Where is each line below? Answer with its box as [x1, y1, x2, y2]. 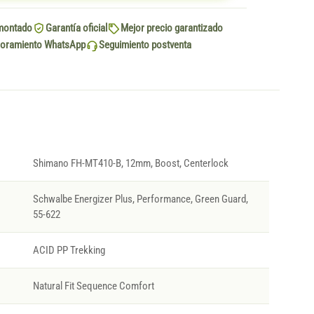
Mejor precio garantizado [121, 22, 223, 35]
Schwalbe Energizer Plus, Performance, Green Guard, [33, 193, 248, 206]
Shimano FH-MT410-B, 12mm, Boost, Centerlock [33, 157, 228, 170]
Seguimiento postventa [99, 39, 191, 52]
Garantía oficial [46, 22, 107, 35]
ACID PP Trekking [33, 244, 105, 257]
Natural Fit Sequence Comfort [33, 280, 154, 293]
